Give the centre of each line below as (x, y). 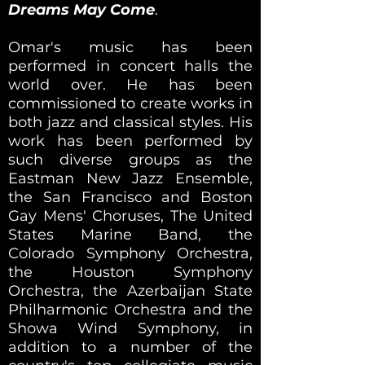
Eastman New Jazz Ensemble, (130, 178)
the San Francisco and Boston (130, 197)
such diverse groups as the (130, 159)
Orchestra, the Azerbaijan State (130, 290)
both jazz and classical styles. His (130, 122)
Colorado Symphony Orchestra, (130, 253)
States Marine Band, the (130, 234)
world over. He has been (130, 84)
